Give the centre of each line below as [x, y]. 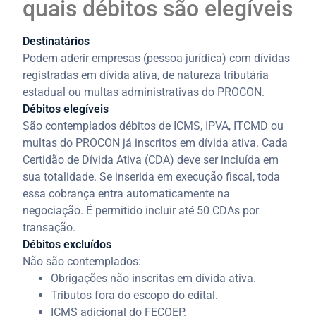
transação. [49, 227]
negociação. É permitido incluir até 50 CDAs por [141, 210]
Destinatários [56, 41]
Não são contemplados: [82, 261]
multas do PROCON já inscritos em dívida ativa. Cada [156, 142]
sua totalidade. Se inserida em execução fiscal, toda [152, 176]
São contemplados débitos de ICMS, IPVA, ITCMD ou [153, 126]
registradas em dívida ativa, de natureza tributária [146, 75]
